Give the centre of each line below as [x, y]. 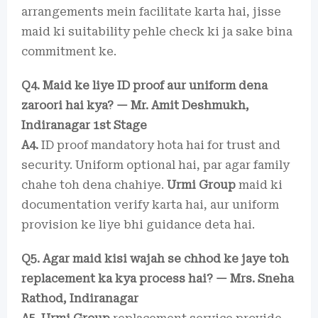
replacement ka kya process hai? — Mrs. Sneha [158, 279]
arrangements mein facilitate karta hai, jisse [151, 12]
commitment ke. [69, 51]
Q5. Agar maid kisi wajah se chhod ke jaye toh [155, 259]
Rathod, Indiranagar [80, 298]
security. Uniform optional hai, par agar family [155, 165]
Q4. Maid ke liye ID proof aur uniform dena [144, 86]
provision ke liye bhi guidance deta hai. [138, 225]
